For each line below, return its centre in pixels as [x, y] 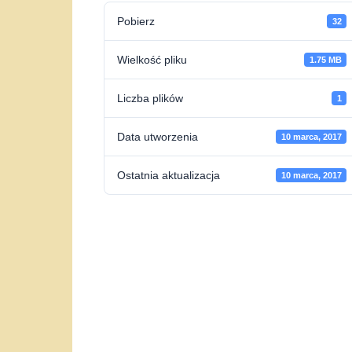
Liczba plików [150, 98]
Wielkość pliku [152, 60]
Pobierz [136, 21]
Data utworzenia [158, 137]
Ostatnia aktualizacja [169, 175]
